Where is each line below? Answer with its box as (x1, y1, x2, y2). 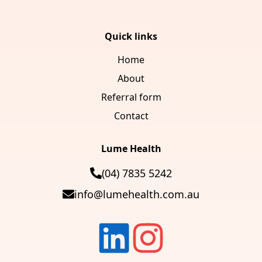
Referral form (101, 91, 161, 104)
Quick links (105, 30, 157, 43)
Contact (113, 109, 149, 122)
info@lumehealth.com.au (74, 187, 199, 201)
